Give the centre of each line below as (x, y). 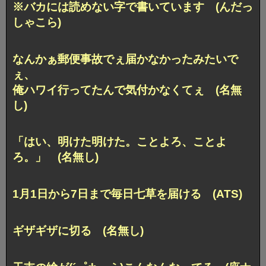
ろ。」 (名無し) (56, 157)
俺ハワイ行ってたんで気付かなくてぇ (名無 (127, 90)
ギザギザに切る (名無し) (78, 231)
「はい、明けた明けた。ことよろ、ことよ (120, 142)
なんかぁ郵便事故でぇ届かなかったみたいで (125, 59)
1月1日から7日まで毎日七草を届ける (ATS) (127, 194)
